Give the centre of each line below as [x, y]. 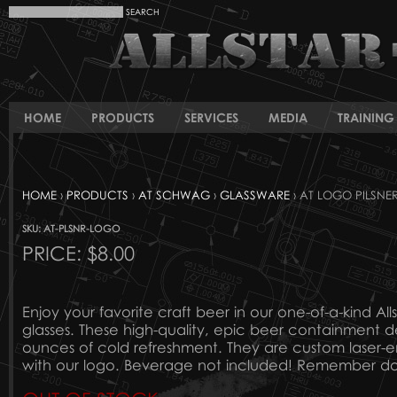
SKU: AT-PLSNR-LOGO [71, 228]
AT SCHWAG [174, 195]
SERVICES [211, 117]
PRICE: [54, 253]
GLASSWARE [255, 195]
